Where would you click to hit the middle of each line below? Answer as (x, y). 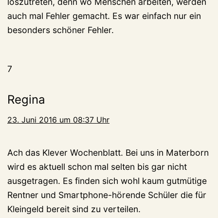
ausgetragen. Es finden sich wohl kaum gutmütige (107, 181)
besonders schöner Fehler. (61, 30)
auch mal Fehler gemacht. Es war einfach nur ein (104, 16)
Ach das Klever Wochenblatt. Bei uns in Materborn (108, 152)
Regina (26, 99)
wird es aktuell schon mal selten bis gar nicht (97, 166)
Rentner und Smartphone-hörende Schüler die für (107, 195)
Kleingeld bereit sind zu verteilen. (74, 209)
